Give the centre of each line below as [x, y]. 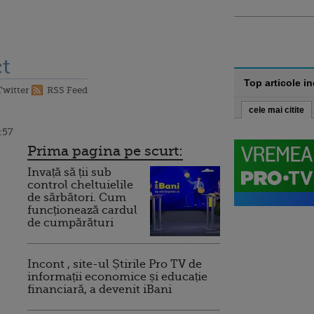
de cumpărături [70, 223]
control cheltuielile [80, 185]
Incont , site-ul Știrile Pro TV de [115, 264]
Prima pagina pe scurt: [105, 151]
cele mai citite [277, 110]
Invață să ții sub [69, 172]
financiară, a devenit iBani [100, 289]
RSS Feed [67, 90]
